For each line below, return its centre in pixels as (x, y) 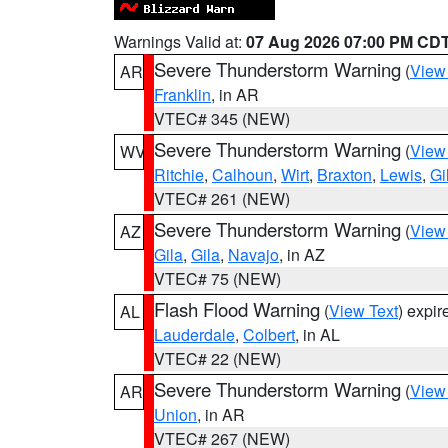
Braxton (344, 174)
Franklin (182, 94)
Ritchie (179, 174)
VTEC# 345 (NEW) (222, 118)
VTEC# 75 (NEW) (217, 278)
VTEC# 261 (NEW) (222, 198)
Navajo (253, 254)
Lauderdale (194, 334)
